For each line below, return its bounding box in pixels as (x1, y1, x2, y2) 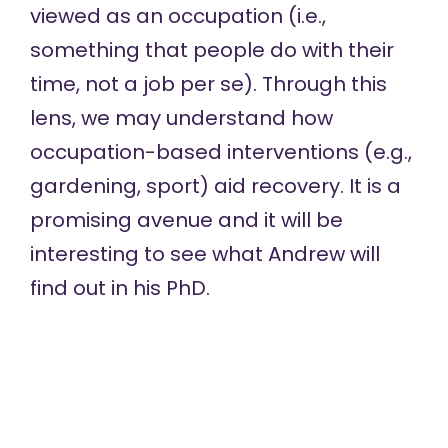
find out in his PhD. (29, 274, 210, 302)
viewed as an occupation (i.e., (29, 2, 326, 30)
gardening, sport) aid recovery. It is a (29, 172, 401, 200)
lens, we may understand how (29, 104, 333, 132)
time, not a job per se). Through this (29, 70, 387, 98)
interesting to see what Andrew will (29, 240, 380, 268)
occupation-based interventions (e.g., (29, 138, 412, 166)
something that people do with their (29, 36, 394, 64)
